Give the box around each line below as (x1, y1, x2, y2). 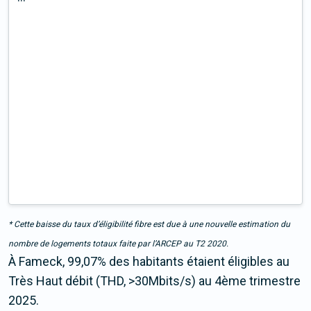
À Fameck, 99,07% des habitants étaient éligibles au (8, 254, 289, 269)
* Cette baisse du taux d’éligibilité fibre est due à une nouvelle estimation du (8, 219, 290, 230)
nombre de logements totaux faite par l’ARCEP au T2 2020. (8, 239, 228, 249)
